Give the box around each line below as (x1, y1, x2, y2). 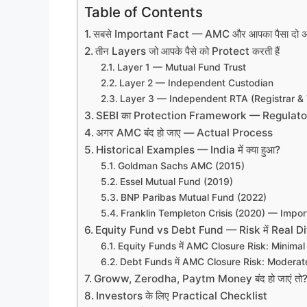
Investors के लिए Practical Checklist (96, 288, 268, 302)
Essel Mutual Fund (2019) (119, 175, 233, 187)
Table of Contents (84, 3, 203, 21)
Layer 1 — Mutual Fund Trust (116, 61, 246, 73)
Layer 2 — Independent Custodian (119, 77, 273, 88)
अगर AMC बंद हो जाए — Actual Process (96, 125, 273, 139)
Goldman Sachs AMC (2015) (117, 160, 245, 171)
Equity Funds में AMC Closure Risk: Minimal (117, 240, 305, 251)
